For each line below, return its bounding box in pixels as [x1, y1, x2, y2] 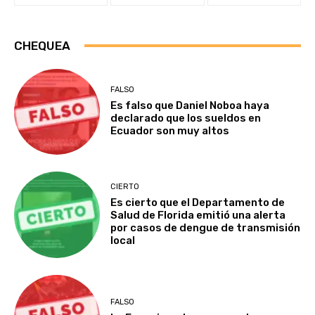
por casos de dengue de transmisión [110, 221, 301, 234]
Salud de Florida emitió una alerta [110, 208, 286, 221]
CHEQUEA [14, 38, 70, 53]
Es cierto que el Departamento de [110, 195, 285, 209]
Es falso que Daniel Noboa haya [110, 99, 270, 112]
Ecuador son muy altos [110, 124, 232, 138]
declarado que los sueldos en [110, 112, 262, 125]
